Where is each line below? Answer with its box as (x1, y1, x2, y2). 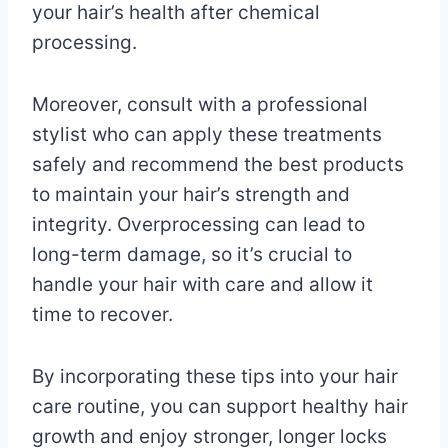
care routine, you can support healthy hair (32, 394, 408, 418)
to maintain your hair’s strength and (32, 182, 350, 206)
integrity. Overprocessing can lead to (32, 212, 365, 236)
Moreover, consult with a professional (32, 92, 368, 116)
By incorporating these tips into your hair (32, 364, 398, 388)
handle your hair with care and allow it (32, 272, 373, 296)
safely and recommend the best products (32, 152, 404, 176)
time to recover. (32, 302, 173, 326)
